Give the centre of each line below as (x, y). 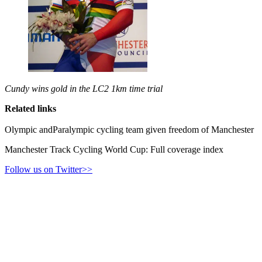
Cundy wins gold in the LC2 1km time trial (84, 89)
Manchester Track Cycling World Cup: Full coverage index (114, 150)
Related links (30, 109)
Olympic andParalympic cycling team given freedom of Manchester (129, 130)
